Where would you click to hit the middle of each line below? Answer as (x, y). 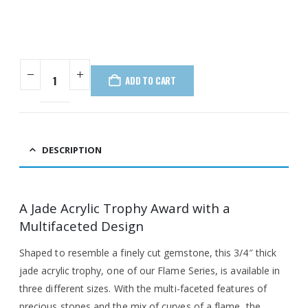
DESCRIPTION (72, 150)
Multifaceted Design (81, 225)
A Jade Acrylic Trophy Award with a (125, 208)
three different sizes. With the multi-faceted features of (143, 288)
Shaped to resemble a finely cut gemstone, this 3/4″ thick (148, 252)
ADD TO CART (151, 81)
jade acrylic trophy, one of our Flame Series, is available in (150, 270)
